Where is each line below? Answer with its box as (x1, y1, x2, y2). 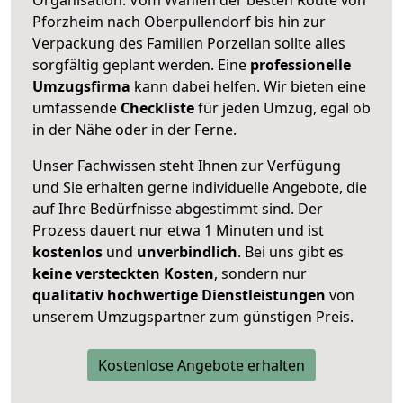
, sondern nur (214, 263, 307, 283)
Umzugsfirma (32, 76, 130, 96)
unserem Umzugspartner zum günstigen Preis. (32, 306, 354, 327)
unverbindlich (137, 241, 237, 262)
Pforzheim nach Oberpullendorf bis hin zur (32, 11, 326, 31)
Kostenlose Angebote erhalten (98, 354, 305, 375)
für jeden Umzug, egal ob (194, 97, 371, 118)
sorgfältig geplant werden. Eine (32, 54, 250, 75)
